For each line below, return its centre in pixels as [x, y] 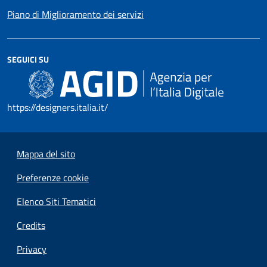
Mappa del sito [46, 154]
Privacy [32, 249]
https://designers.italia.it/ [58, 107]
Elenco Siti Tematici [56, 201]
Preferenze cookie [53, 178]
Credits [31, 225]
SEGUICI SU [28, 59]
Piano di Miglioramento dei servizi [75, 14]
